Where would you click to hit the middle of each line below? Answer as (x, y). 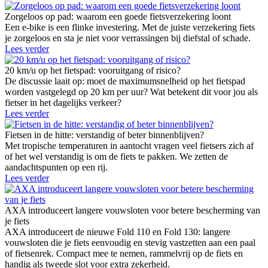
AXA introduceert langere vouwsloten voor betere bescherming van (133, 211)
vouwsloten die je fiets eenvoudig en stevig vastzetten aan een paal (130, 243)
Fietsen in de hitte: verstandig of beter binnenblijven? (104, 135)
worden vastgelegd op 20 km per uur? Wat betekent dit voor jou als (131, 92)
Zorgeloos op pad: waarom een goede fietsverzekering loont (118, 17)
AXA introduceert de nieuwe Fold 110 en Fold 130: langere (118, 232)
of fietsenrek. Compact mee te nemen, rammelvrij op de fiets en (124, 254)
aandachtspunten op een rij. (56, 167)
